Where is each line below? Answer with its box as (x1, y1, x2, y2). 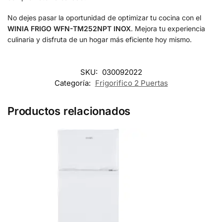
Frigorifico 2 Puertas (95, 78, 168, 88)
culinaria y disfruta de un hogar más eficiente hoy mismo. (7, 35, 192, 44)
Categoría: (54, 78, 93, 88)
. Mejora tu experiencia (131, 24, 205, 33)
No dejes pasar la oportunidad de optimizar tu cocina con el (7, 13, 201, 22)
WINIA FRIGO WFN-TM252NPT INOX (7, 24, 131, 33)
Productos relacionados (7, 104, 131, 117)
